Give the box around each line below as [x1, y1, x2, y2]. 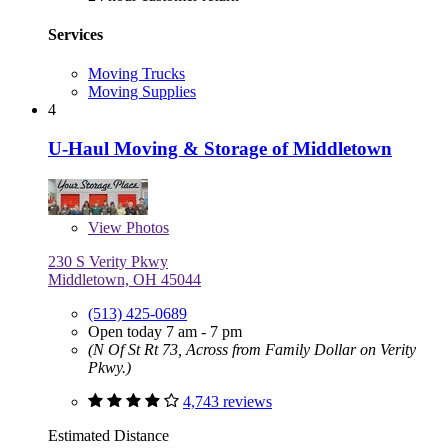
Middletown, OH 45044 [48, 270, 201, 288]
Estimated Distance [48, 426, 169, 444]
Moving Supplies [88, 83, 196, 101]
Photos [122, 218, 169, 236]
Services [48, 25, 103, 43]
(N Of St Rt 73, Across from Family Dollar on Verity [88, 340, 416, 358]
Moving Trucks [88, 65, 185, 83]
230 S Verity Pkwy [48, 252, 168, 270]
